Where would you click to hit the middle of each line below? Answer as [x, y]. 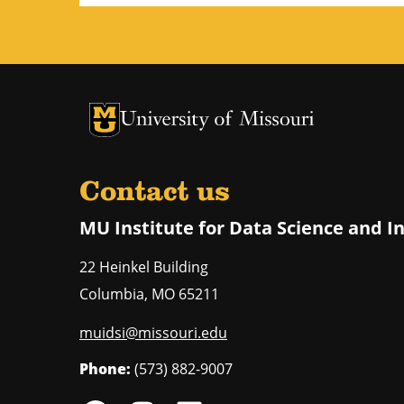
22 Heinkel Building [144, 266]
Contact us [155, 193]
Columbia [112, 294]
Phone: [105, 368]
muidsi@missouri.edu [153, 332]
